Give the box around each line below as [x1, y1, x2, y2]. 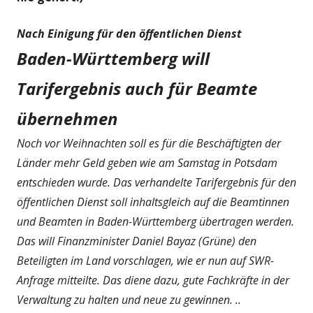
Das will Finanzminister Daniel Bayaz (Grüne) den [17, 233, 256, 249]
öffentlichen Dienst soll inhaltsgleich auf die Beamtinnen [17, 194, 289, 210]
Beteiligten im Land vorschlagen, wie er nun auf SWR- [17, 252, 274, 268]
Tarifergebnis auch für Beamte [17, 76, 257, 100]
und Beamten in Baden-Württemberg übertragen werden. [17, 213, 294, 229]
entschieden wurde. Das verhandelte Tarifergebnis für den [17, 174, 296, 190]
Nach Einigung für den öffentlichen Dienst [17, 25, 242, 41]
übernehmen [17, 106, 118, 130]
